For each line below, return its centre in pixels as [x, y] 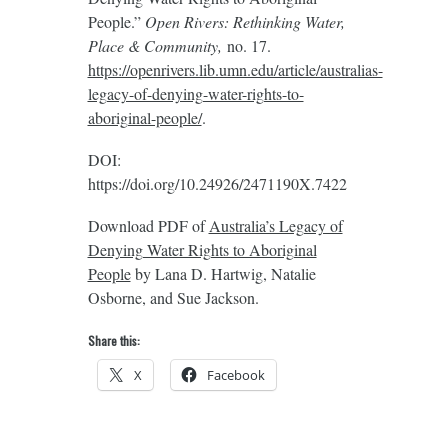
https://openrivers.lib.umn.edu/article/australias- [235, 69]
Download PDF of [148, 225]
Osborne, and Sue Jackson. [173, 297]
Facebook [235, 374]
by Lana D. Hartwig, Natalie [223, 273]
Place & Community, [157, 45]
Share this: [113, 340]
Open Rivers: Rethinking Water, [244, 21]
